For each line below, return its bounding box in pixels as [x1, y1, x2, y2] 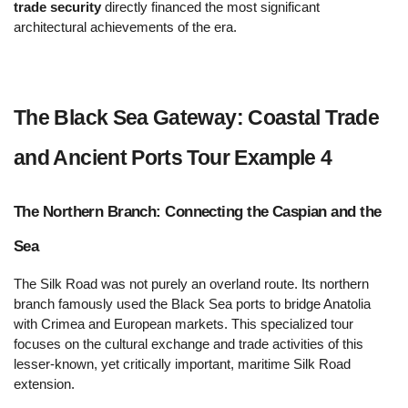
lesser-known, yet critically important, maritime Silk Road [14, 357, 351, 372]
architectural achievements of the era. [14, 19, 237, 35]
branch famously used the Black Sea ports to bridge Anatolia [14, 297, 371, 312]
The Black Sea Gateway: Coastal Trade [14, 105, 379, 129]
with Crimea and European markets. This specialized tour [14, 317, 353, 332]
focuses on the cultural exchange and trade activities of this [14, 337, 363, 352]
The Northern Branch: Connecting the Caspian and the [14, 202, 382, 221]
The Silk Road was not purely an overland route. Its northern [14, 277, 369, 292]
